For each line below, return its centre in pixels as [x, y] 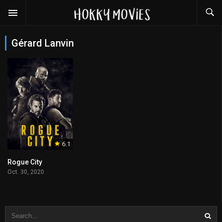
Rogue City [25, 162]
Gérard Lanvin [43, 43]
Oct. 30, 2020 [26, 172]
